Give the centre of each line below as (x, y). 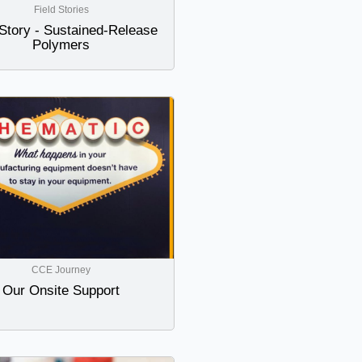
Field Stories (61, 10)
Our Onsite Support (61, 291)
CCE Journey (61, 270)
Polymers (61, 45)
